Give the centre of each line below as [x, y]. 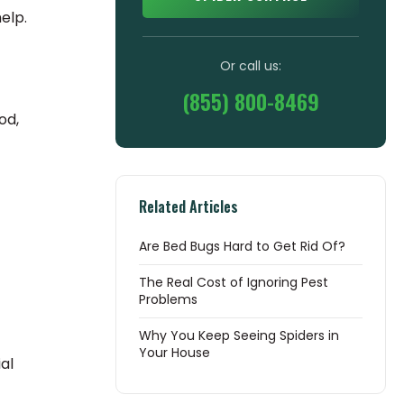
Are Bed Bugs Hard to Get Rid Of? [242, 246]
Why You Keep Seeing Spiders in [239, 335]
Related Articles [188, 207]
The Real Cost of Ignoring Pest [234, 282]
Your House [174, 353]
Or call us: [251, 66]
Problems [168, 299]
